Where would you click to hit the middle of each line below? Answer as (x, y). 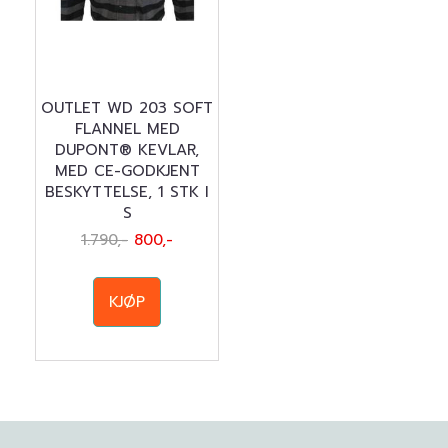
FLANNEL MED (127, 129)
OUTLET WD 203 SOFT (127, 108)
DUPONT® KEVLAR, (127, 150)
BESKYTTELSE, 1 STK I (127, 192)
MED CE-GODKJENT (127, 171)
